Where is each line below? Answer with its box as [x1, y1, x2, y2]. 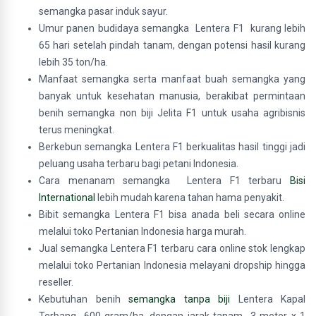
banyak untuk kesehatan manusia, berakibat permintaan [39, 90, 305, 102]
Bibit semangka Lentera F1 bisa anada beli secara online [39, 209, 305, 220]
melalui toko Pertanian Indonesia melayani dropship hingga [39, 260, 305, 271]
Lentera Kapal [238, 293, 305, 305]
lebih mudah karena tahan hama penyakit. [95, 192, 284, 203]
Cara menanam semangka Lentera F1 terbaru [39, 175, 290, 186]
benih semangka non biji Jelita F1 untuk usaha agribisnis [39, 107, 305, 119]
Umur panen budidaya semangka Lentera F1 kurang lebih [39, 23, 305, 34]
